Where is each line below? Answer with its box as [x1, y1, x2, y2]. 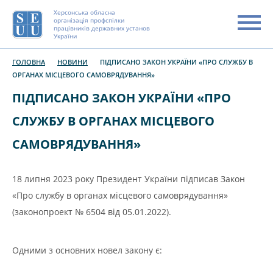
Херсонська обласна [54, 8, 115, 16]
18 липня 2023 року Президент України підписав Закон [12, 173, 245, 185]
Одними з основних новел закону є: [12, 244, 162, 256]
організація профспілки [54, 16, 124, 24]
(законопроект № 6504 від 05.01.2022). [12, 206, 171, 218]
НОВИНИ [57, 57, 88, 66]
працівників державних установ [54, 24, 150, 32]
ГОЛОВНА [12, 57, 45, 66]
